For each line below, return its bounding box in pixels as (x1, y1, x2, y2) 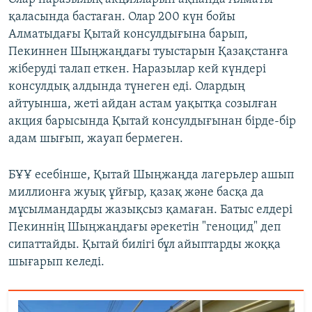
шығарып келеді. (8, 255, 104, 269)
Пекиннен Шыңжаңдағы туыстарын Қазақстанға (8, 45, 288, 58)
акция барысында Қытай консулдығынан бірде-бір (8, 114, 296, 128)
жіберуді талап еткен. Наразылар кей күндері (8, 62, 266, 76)
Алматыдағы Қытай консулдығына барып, (8, 27, 248, 41)
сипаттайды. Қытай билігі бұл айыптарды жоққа (8, 237, 281, 251)
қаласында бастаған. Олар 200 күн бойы (8, 10, 235, 24)
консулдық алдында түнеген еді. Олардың (8, 79, 245, 93)
